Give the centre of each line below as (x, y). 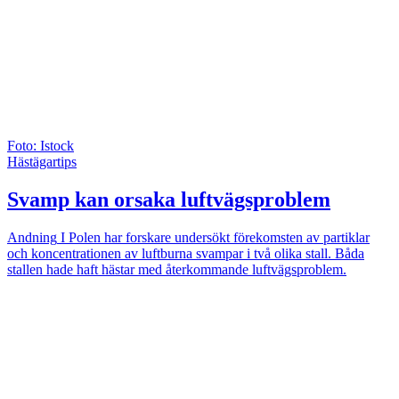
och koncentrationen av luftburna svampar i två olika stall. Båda (186, 253)
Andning (32, 237)
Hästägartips (42, 161)
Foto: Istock (41, 145)
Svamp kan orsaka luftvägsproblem (169, 199)
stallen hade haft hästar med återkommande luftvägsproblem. (177, 269)
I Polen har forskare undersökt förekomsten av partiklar (213, 237)
